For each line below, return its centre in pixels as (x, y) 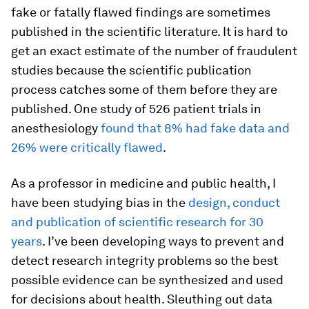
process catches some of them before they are (144, 89)
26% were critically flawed (87, 147)
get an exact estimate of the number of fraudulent (154, 51)
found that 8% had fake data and (195, 128)
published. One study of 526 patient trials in (136, 109)
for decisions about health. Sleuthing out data (142, 299)
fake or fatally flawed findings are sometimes (141, 12)
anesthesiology (56, 128)
